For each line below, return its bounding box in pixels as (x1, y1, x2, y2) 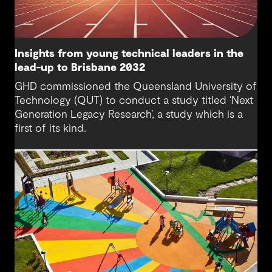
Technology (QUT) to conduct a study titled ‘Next (15, 95, 253, 107)
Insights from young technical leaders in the (15, 49, 243, 60)
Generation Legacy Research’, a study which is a (15, 109, 243, 121)
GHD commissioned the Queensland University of (15, 81, 257, 93)
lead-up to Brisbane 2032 (15, 63, 145, 74)
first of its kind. (15, 123, 86, 135)
